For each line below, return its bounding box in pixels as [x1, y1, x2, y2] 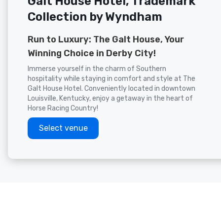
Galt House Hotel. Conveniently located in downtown [28, 84, 195, 93]
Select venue [38, 123, 88, 133]
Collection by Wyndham [28, 10, 162, 24]
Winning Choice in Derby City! [28, 48, 156, 59]
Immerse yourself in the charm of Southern [28, 65, 166, 73]
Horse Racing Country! [28, 104, 98, 112]
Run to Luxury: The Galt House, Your [28, 34, 184, 45]
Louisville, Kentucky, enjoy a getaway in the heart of [28, 94, 193, 103]
